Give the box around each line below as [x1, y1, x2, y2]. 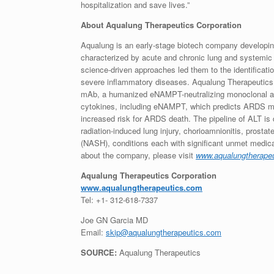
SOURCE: [81, 246, 119, 258]
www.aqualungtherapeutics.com [81, 182, 202, 193]
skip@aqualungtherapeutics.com [106, 226, 221, 238]
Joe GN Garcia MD [81, 214, 148, 226]
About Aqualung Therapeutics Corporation [81, 19, 242, 31]
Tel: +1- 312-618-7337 [81, 194, 158, 206]
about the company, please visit [81, 149, 196, 161]
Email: [81, 226, 106, 238]
